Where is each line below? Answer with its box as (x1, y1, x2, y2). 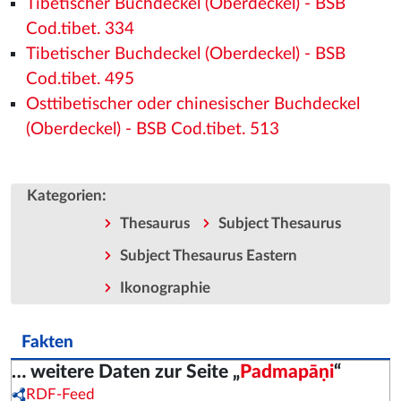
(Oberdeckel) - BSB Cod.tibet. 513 (25, 121, 279, 138)
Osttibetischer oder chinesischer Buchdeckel (25, 96, 360, 113)
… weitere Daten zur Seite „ (12, 363, 240, 382)
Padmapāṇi (240, 363, 334, 382)
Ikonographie (119, 280, 210, 296)
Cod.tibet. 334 (25, 21, 134, 38)
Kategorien (27, 188, 102, 204)
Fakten (21, 334, 73, 352)
